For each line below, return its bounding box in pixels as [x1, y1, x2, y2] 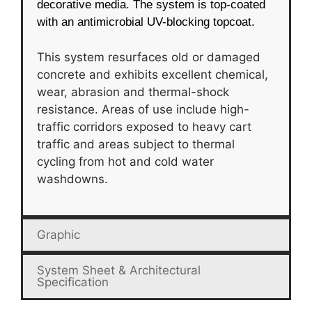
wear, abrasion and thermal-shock [37, 84, 229, 99]
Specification [37, 275, 109, 290]
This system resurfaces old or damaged [37, 49, 260, 64]
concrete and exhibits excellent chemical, [37, 67, 268, 81]
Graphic [37, 228, 80, 242]
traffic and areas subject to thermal [37, 136, 235, 151]
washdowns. [37, 171, 108, 186]
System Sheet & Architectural [37, 263, 201, 278]
